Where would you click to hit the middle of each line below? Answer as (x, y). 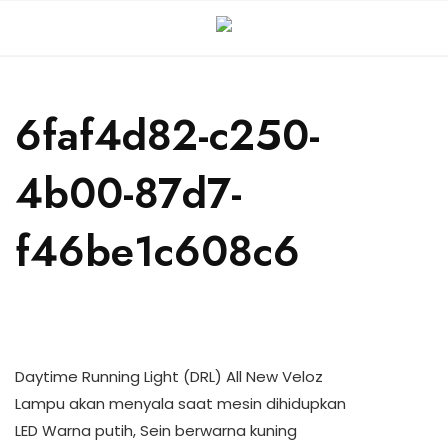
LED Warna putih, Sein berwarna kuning (156, 430)
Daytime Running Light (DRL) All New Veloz (169, 376)
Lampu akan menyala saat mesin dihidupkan (180, 403)
